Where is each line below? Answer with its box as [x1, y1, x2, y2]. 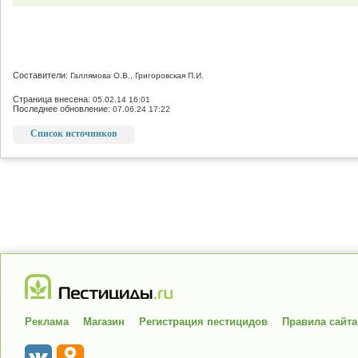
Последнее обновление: [13, 104, 113, 113]
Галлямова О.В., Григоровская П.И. [70, 71, 204, 80]
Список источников [30, 128, 117, 139]
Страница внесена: [13, 94, 93, 104]
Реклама [25, 316, 69, 328]
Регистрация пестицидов [139, 316, 268, 328]
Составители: [13, 70, 70, 80]
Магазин [83, 316, 125, 328]
